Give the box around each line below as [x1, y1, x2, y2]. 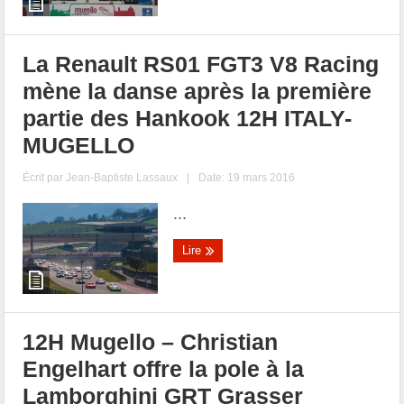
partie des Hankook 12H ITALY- [23, 105, 353, 131]
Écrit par [23, 170, 67, 184]
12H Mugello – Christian [23, 328, 279, 354]
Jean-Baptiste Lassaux [66, 170, 179, 184]
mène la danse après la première [23, 78, 372, 104]
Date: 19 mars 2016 [198, 170, 296, 184]
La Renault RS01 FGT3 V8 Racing [23, 50, 380, 77]
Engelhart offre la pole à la [23, 355, 305, 381]
